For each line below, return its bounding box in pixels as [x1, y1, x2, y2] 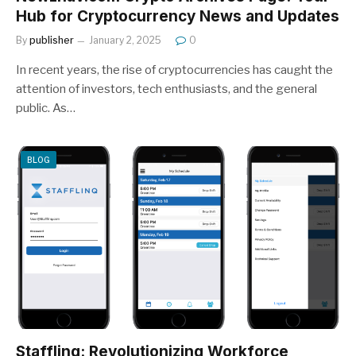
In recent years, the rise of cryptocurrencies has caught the [16, 63, 333, 77]
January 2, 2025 [89, 34, 161, 46]
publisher [29, 34, 74, 46]
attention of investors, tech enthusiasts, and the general [16, 82, 317, 96]
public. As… [16, 101, 75, 115]
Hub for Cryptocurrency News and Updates [16, 7, 339, 25]
